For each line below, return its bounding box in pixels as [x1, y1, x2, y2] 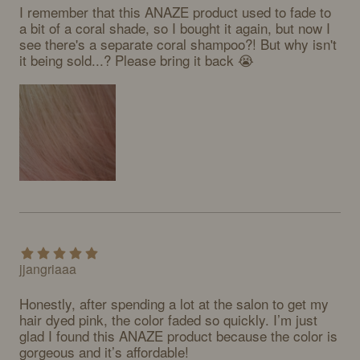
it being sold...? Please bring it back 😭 [19, 50, 254, 70]
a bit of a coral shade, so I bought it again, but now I [19, 18, 330, 38]
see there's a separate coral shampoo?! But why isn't [19, 34, 337, 54]
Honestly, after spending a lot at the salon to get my [19, 293, 329, 313]
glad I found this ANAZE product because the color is [19, 325, 337, 346]
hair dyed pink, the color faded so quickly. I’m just [19, 309, 317, 329]
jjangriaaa [19, 260, 76, 278]
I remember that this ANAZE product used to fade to [19, 2, 331, 22]
